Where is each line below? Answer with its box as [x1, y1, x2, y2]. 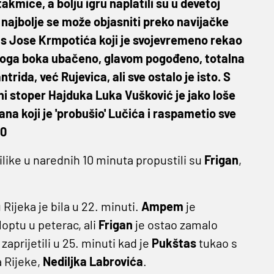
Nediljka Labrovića [42, 254, 143, 269]
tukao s [198, 235, 237, 251]
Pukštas [151, 235, 199, 251]
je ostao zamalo [135, 217, 218, 232]
